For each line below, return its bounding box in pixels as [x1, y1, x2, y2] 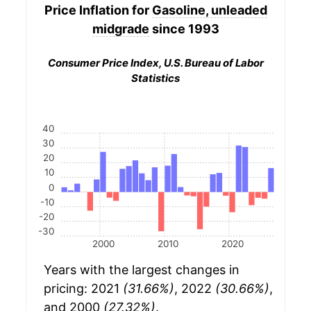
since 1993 [149, 21, 219, 36]
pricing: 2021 [44, 281, 123, 296]
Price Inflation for [44, 2, 152, 17]
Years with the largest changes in [44, 262, 239, 278]
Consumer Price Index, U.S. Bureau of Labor [47, 56, 264, 69]
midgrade [92, 21, 149, 36]
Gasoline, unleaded [151, 2, 267, 17]
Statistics [131, 72, 180, 85]
